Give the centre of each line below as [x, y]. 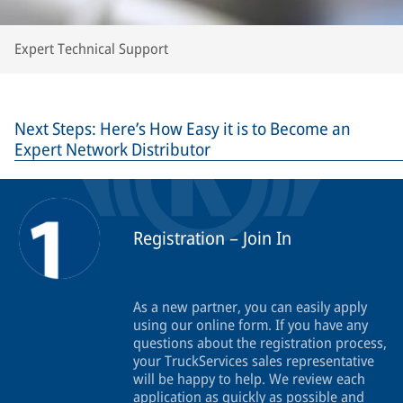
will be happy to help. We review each [249, 379]
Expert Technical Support [91, 49]
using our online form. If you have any [251, 325]
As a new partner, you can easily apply [250, 307]
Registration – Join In [212, 238]
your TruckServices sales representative [254, 361]
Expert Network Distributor [112, 150]
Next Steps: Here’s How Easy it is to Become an [183, 129]
